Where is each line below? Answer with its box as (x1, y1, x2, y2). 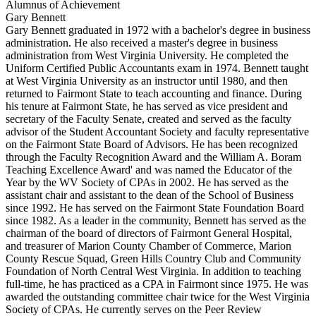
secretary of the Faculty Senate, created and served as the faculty (6, 112, 291, 125)
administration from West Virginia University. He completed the (6, 49, 288, 61)
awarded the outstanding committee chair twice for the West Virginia (6, 290, 310, 303)
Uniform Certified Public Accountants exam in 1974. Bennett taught (6, 61, 308, 74)
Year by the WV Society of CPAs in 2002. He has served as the (6, 176, 288, 188)
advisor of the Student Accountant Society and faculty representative (6, 125, 309, 138)
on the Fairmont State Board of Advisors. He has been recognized (6, 138, 298, 150)
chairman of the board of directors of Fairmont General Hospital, (6, 226, 292, 239)
